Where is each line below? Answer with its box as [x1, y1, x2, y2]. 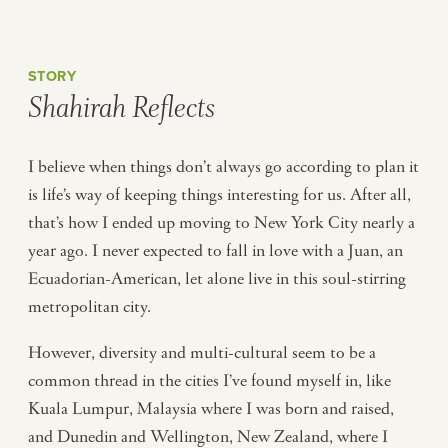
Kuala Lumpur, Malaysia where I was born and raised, [28, 398, 394, 419]
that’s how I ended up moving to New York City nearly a [28, 212, 415, 233]
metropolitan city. [28, 296, 151, 317]
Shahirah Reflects [28, 89, 215, 127]
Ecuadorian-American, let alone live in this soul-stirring [28, 268, 406, 289]
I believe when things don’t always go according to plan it [28, 156, 419, 177]
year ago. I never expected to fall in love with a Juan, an [28, 240, 403, 261]
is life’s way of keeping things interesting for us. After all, [28, 184, 411, 205]
